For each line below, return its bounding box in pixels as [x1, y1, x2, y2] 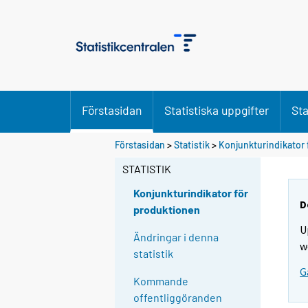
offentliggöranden [133, 291, 223, 305]
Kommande [133, 274, 189, 288]
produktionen [133, 203, 201, 217]
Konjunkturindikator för [133, 186, 249, 200]
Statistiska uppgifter [164, 102, 269, 118]
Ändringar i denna [133, 230, 219, 244]
